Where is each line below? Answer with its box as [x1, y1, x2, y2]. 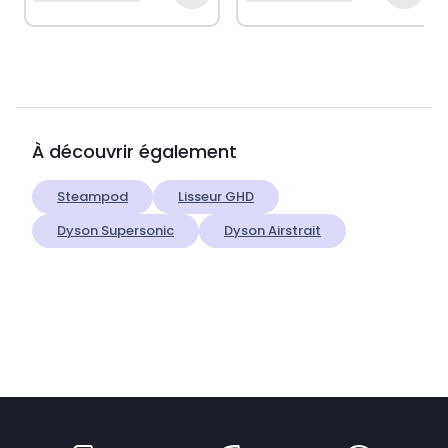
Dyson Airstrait [224, 221, 321, 241]
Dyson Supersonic [57, 221, 174, 241]
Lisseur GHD [178, 187, 254, 207]
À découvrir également [32, 139, 237, 165]
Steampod [57, 187, 128, 207]
